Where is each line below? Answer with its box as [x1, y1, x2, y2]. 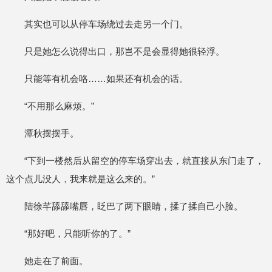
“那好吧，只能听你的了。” [24, 228, 131, 239]
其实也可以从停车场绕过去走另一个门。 [24, 19, 188, 29]
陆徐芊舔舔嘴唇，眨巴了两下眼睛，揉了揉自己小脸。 [24, 201, 243, 211]
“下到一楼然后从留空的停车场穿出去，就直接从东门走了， [24, 155, 264, 166]
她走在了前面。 [24, 256, 88, 266]
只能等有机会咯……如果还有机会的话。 [24, 73, 188, 84]
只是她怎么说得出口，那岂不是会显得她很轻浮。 [24, 46, 225, 56]
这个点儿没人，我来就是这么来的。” [6, 174, 155, 184]
